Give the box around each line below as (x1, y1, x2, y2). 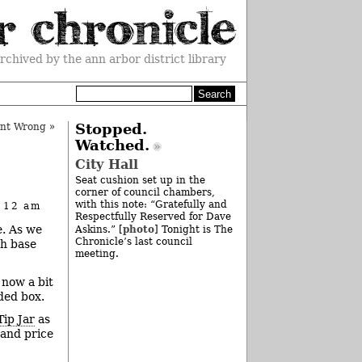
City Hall (74, 157, 138, 173)
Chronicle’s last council (74, 236, 192, 248)
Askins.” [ (74, 224, 123, 236)
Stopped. (74, 121, 147, 137)
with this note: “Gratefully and (74, 199, 227, 211)
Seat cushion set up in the (74, 175, 205, 187)
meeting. (74, 248, 119, 260)
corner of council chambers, (74, 187, 215, 199)
